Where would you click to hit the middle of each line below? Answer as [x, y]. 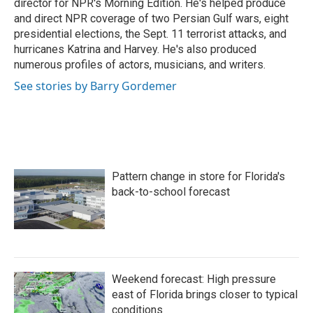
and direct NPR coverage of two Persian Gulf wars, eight [151, 18]
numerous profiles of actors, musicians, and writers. [140, 64]
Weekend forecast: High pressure [194, 279]
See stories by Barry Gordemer [95, 86]
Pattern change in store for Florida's [198, 176]
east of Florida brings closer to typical [205, 294]
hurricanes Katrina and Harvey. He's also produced [135, 49]
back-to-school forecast [171, 191]
